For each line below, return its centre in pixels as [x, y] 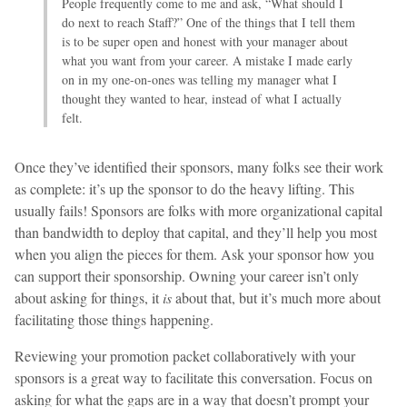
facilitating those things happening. [114, 319]
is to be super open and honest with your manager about [205, 41]
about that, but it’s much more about [276, 297]
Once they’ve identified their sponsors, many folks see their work [199, 166]
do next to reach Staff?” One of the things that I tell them [208, 22]
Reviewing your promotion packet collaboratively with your [185, 355]
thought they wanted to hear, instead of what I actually [202, 98]
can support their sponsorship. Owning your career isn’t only [187, 275]
